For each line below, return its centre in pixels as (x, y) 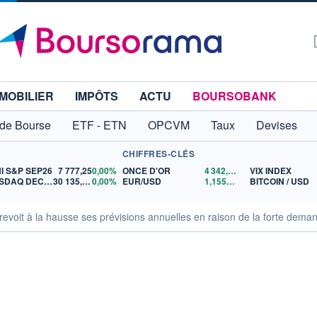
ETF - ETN (99, 125)
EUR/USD (142, 181)
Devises (277, 125)
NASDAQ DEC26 (48, 181)
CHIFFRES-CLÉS (158, 154)
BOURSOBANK (235, 96)
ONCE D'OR (146, 171)
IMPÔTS (97, 96)
